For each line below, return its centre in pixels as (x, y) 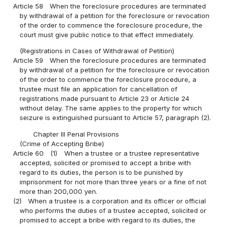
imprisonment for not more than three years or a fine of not (113, 182)
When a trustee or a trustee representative (132, 153)
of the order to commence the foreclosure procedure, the (111, 25)
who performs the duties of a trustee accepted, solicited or (113, 210)
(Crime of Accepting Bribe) (62, 143)
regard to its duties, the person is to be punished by (101, 172)
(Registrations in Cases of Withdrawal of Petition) (97, 51)
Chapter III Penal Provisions (76, 134)
